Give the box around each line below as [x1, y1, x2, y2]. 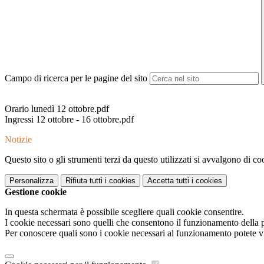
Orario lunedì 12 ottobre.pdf [5, 104, 109, 114]
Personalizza [9, 176, 54, 186]
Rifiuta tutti [65, 176, 103, 186]
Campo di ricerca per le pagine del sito [5, 73, 147, 84]
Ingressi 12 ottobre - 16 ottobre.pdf [5, 114, 134, 125]
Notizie [5, 134, 32, 145]
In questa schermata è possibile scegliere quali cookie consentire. [5, 207, 244, 217]
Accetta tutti [147, 176, 189, 186]
